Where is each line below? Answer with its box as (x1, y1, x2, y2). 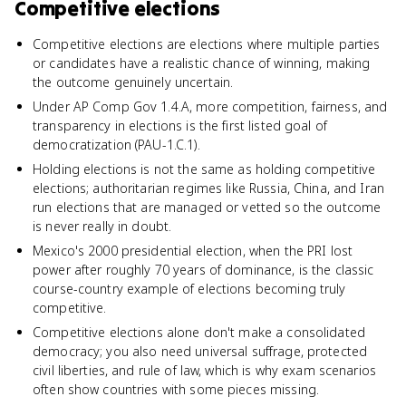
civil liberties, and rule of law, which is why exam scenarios (33, 362, 377, 379)
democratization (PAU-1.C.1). (33, 136, 200, 153)
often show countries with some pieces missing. (33, 381, 320, 398)
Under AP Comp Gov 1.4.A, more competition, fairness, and (33, 98, 388, 115)
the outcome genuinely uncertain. (33, 73, 234, 91)
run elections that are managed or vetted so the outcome (33, 198, 382, 216)
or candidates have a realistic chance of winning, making (33, 54, 371, 72)
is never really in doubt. (33, 217, 172, 235)
